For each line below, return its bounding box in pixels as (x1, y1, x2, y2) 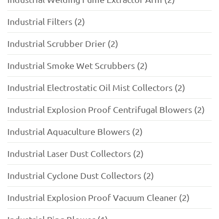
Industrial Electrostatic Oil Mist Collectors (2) (7, 82, 185, 93)
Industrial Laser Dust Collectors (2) (7, 148, 144, 159)
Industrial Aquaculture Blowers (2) (7, 126, 143, 137)
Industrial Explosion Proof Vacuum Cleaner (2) (7, 192, 190, 203)
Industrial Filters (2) (7, 16, 85, 27)
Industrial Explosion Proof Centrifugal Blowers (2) (7, 104, 205, 115)
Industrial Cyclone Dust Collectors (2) (7, 170, 154, 181)
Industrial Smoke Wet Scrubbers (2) (7, 60, 148, 71)
